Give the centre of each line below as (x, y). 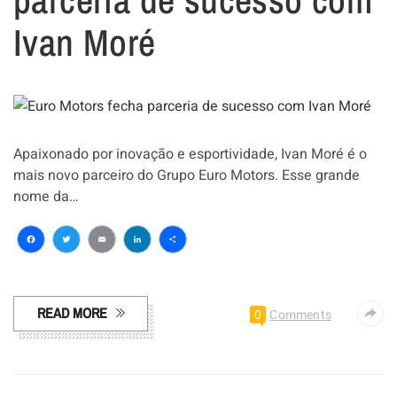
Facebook (78, 268)
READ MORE (72, 313)
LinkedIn (177, 268)
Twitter (96, 268)
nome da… (46, 197)
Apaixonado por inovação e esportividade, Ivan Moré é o (190, 155)
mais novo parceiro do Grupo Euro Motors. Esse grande (187, 176)
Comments (300, 315)
